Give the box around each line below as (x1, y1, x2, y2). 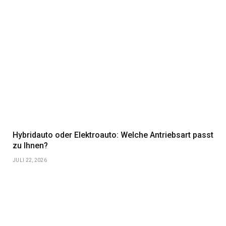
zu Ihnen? (13, 140, 48, 150)
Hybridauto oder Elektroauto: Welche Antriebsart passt (13, 130, 213, 140)
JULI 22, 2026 (13, 157, 47, 163)
